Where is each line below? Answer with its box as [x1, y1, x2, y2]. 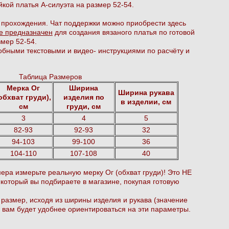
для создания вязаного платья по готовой [52, 28, 195, 36]
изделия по [63, 93, 104, 101]
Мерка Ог [7, 83, 40, 92]
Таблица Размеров [19, 72, 82, 81]
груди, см [66, 102, 101, 110]
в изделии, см [121, 97, 172, 106]
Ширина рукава [118, 88, 174, 97]
